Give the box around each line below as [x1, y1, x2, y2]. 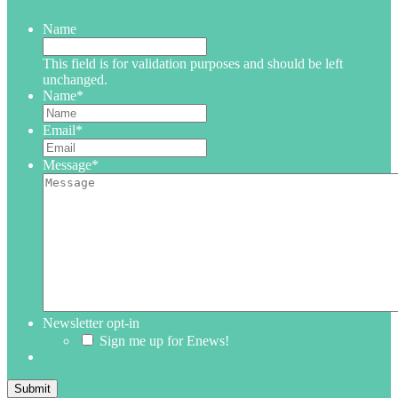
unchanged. [43, 72, 107, 88]
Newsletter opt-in [43, 315, 139, 331]
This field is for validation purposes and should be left [43, 56, 343, 72]
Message [43, 157, 92, 173]
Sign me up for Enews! [99, 333, 229, 349]
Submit [14, 382, 51, 396]
